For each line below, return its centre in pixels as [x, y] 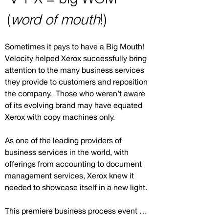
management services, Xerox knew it [69, 175]
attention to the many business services [75, 70]
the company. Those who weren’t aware [75, 93]
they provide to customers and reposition [76, 82]
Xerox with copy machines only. [60, 117]
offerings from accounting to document [73, 164]
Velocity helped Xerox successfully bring [76, 58]
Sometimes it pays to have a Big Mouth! [75, 46]
